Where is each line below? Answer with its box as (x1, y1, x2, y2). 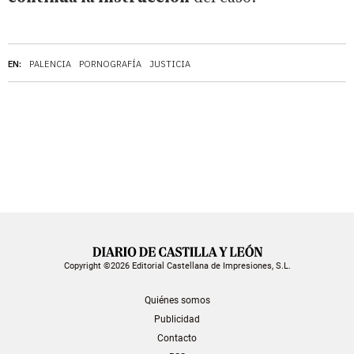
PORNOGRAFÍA (79, 58, 141, 70)
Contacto (157, 332, 197, 344)
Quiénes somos (144, 294, 210, 306)
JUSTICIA (149, 58, 190, 70)
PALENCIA (29, 58, 71, 70)
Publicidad (154, 313, 200, 325)
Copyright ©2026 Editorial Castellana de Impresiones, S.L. (63, 260, 291, 271)
